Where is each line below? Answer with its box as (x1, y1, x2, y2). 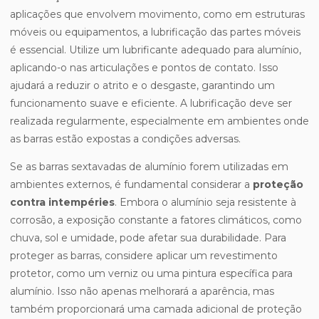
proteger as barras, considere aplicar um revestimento (10, 249, 278, 263)
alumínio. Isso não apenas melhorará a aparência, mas (10, 285, 274, 298)
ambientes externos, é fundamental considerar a (10, 178, 253, 192)
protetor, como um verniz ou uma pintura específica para (10, 267, 293, 281)
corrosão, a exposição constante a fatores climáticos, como (10, 214, 302, 227)
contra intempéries (10, 196, 115, 209)
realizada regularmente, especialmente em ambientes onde (10, 115, 309, 128)
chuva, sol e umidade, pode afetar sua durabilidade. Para (10, 231, 286, 245)
